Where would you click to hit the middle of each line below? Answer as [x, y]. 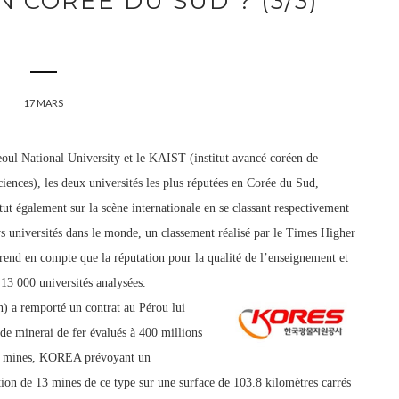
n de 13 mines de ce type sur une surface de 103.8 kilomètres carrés [181, 383]
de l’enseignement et [295, 258]
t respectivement [308, 208]
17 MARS [44, 103]
